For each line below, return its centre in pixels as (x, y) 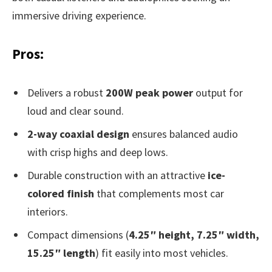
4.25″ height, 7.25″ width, (194, 235)
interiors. (48, 212)
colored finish (61, 194)
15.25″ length (61, 253)
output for (218, 93)
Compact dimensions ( (78, 235)
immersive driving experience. (79, 15)
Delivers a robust (66, 93)
